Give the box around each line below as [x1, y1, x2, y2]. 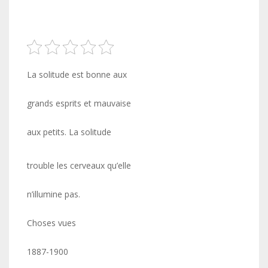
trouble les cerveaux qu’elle [27, 160, 131, 171]
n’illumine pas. [27, 188, 80, 200]
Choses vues [27, 217, 76, 229]
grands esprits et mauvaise [27, 98, 131, 109]
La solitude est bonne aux [27, 69, 127, 80]
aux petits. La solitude [27, 126, 111, 138]
